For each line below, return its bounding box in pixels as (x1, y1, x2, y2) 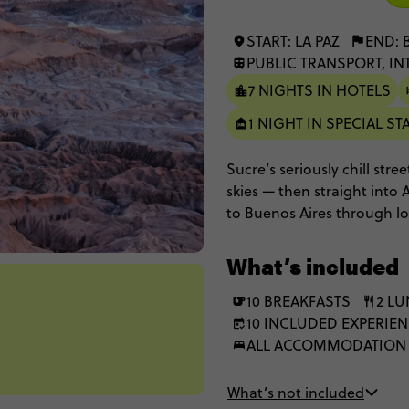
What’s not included (227, 383, 364, 403)
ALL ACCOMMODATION (246, 335, 406, 355)
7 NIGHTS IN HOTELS (248, 80, 391, 100)
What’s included (226, 250, 399, 281)
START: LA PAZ (246, 31, 340, 51)
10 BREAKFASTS (246, 291, 351, 311)
